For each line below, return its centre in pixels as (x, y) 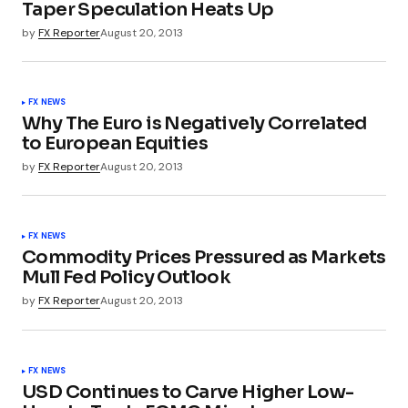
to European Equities (115, 144)
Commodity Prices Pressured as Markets (204, 258)
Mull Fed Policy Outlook (127, 278)
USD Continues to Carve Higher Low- (188, 392)
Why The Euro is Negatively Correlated (194, 124)
